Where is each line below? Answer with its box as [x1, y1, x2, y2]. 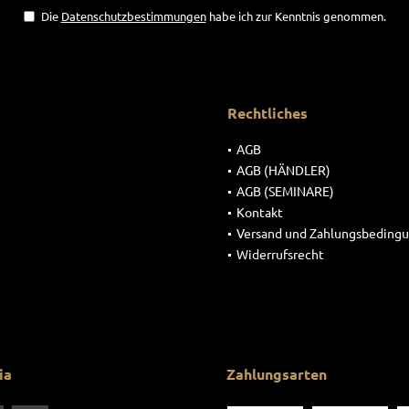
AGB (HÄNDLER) [236, 162, 330, 178]
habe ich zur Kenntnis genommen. [205, 8, 386, 24]
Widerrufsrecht [236, 246, 324, 262]
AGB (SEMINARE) [236, 183, 334, 199]
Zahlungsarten [226, 364, 327, 383]
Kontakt [236, 204, 283, 220]
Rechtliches [227, 103, 308, 122]
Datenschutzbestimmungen [60, 8, 206, 24]
